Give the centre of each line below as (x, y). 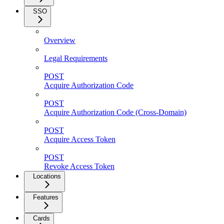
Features (46, 197)
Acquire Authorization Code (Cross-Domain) (115, 112)
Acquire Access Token (80, 139)
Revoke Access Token (79, 166)
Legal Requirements (76, 58)
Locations (47, 176)
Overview (60, 40)
